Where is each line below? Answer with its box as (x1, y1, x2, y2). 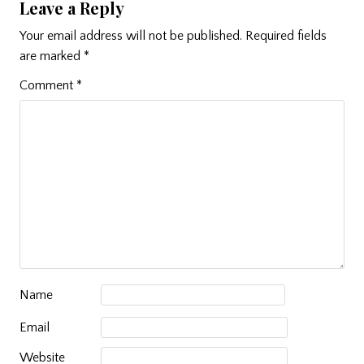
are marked (19, 48, 84, 63)
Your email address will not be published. (19, 28, 242, 43)
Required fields (245, 28, 327, 43)
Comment (19, 77, 76, 93)
